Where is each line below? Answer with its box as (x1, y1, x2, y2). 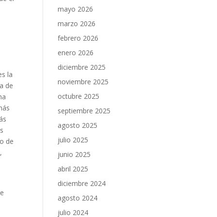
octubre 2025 (58, 92, 100, 101)
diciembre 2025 (58, 62, 106, 72)
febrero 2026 (58, 33, 99, 43)
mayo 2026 (58, 4, 93, 14)
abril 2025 (58, 164, 89, 173)
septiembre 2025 (58, 106, 111, 115)
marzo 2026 (58, 19, 96, 28)
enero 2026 (58, 48, 94, 57)
